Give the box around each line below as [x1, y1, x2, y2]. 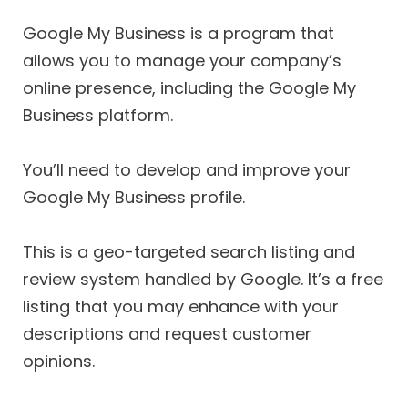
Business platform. [23, 104, 173, 127]
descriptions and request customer [23, 321, 311, 345]
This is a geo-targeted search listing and [23, 240, 355, 263]
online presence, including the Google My [23, 76, 356, 100]
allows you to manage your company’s [23, 49, 342, 73]
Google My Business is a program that [23, 22, 334, 46]
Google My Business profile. [23, 185, 245, 209]
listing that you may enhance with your [23, 294, 339, 318]
